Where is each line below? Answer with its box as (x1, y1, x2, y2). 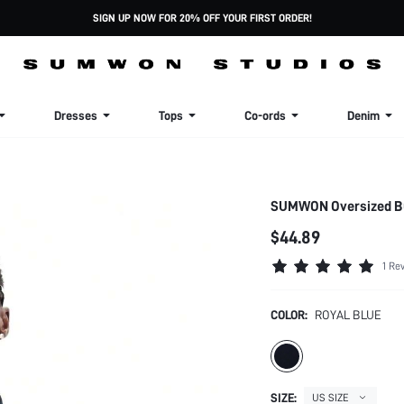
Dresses (54, 108, 97, 123)
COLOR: (271, 308, 308, 322)
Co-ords (244, 108, 286, 123)
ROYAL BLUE (315, 308, 381, 322)
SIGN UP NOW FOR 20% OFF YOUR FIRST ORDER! (92, 12, 312, 24)
